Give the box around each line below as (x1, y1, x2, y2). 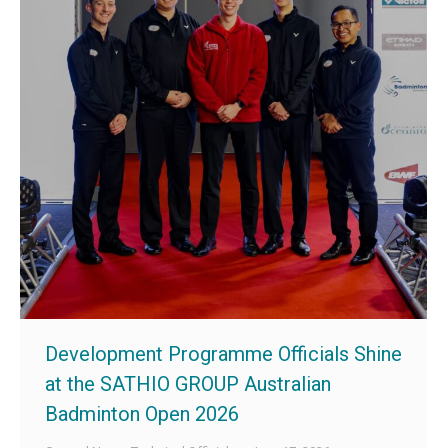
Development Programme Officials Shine (45, 342, 402, 367)
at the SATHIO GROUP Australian (45, 372, 331, 397)
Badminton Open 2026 (45, 402, 239, 427)
